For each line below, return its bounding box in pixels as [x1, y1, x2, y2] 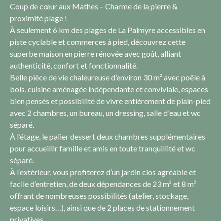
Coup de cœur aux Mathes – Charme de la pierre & [10, 1, 178, 11]
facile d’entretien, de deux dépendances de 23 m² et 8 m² [10, 179, 196, 188]
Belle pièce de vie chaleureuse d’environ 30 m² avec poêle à [10, 72, 205, 82]
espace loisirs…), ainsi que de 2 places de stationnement [10, 202, 195, 212]
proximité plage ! [10, 13, 67, 23]
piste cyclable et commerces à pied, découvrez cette [10, 37, 185, 46]
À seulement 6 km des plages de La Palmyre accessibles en [10, 25, 205, 35]
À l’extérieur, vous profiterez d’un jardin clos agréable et [10, 167, 196, 177]
